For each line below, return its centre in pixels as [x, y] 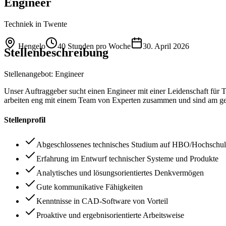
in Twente [51, 24]
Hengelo [32, 46]
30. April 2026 [166, 46]
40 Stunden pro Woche [94, 46]
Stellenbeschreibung [56, 52]
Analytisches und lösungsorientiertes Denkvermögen [120, 173]
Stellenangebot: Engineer [44, 74]
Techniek [19, 24]
